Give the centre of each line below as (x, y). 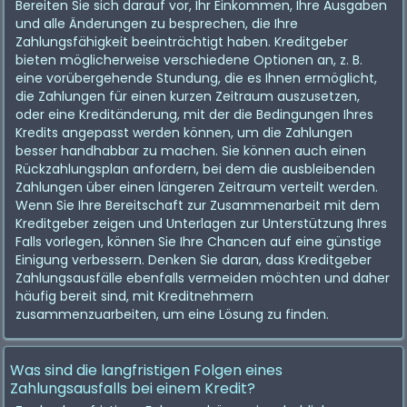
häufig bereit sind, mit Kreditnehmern (134, 296)
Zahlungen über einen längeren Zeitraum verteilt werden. (197, 187)
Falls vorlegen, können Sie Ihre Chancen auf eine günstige (199, 242)
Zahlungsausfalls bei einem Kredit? (133, 388)
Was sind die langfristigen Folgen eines (146, 370)
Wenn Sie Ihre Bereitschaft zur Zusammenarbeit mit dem (198, 205)
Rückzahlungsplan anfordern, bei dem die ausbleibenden (195, 169)
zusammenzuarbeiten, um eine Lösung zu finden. (172, 314)
